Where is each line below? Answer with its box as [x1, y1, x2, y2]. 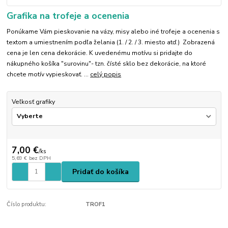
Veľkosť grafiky [11, 98, 55, 106]
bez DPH [28, 154, 51, 162]
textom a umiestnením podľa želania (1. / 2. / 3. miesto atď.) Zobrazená [7, 38, 215, 47]
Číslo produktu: [7, 200, 47, 208]
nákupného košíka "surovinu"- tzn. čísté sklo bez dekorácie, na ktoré [7, 60, 207, 68]
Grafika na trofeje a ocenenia [7, 10, 130, 22]
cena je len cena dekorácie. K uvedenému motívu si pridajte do [7, 49, 193, 58]
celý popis [90, 70, 122, 79]
